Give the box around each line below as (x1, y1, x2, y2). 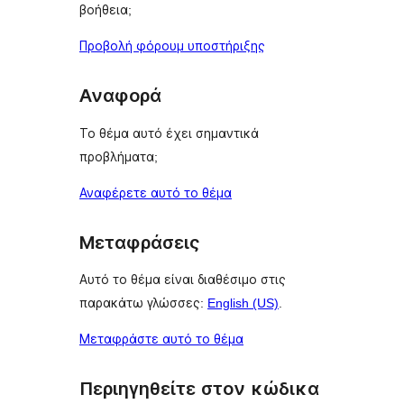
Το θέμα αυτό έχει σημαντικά (79, 125, 259, 141)
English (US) (207, 296, 279, 311)
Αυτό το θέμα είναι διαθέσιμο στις (79, 272, 286, 288)
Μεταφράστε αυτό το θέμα (79, 332, 243, 347)
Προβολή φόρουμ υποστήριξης (79, 39, 265, 54)
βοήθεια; (79, 3, 132, 18)
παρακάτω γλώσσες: (79, 296, 207, 311)
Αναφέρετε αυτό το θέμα (79, 185, 232, 200)
